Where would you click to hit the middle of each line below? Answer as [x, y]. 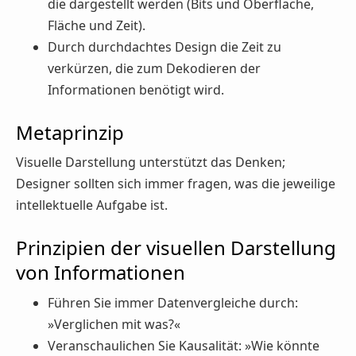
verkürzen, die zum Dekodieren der [154, 68]
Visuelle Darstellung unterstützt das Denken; [151, 163]
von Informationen [101, 273]
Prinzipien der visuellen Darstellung [176, 248]
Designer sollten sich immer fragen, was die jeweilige [176, 184]
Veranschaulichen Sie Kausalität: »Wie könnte [184, 345]
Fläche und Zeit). [97, 25]
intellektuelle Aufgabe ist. [92, 205]
